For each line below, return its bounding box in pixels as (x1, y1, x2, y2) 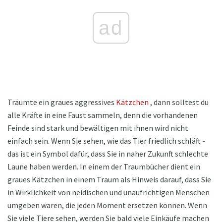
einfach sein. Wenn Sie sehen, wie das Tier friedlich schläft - (7, 136, 205, 146)
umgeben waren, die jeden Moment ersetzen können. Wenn (7, 200, 207, 211)
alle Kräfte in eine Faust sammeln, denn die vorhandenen (7, 110, 198, 120)
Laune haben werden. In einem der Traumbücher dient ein (7, 162, 200, 172)
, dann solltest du (149, 97, 209, 108)
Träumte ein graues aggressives (7, 97, 116, 108)
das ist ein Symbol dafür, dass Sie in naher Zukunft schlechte (7, 149, 208, 159)
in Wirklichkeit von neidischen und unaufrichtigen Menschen (7, 187, 210, 198)
